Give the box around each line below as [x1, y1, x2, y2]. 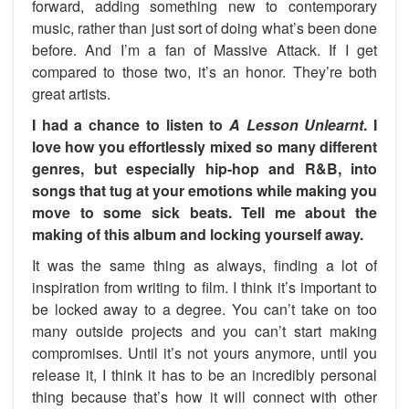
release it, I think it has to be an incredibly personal [32, 364, 377, 385]
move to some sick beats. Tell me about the [32, 202, 377, 223]
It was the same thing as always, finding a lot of [32, 255, 377, 276]
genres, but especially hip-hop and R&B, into [32, 158, 377, 179]
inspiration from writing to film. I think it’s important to [32, 277, 377, 298]
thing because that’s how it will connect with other [32, 386, 377, 407]
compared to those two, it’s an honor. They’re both [32, 61, 377, 82]
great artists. [32, 83, 110, 104]
